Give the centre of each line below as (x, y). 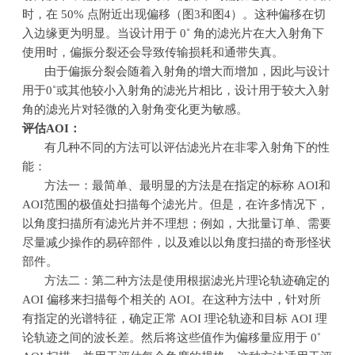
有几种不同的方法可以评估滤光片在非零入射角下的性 (187, 148)
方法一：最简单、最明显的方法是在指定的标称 (170, 186)
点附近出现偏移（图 (141, 15)
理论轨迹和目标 (246, 319)
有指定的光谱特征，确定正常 (100, 319)
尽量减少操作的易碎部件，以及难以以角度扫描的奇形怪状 (177, 243)
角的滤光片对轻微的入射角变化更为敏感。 (136, 110)
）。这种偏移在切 (279, 15)
